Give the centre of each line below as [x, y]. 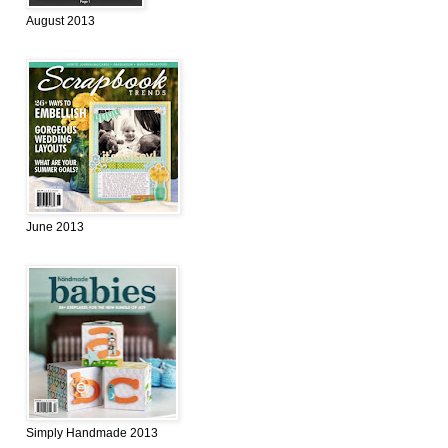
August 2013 [60, 21]
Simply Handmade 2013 [92, 433]
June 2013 [55, 227]
